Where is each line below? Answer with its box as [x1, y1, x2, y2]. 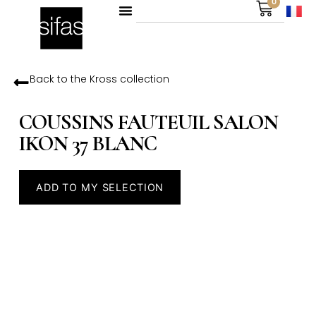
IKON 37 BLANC [18, 130, 157, 157]
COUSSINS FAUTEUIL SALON [18, 109, 278, 136]
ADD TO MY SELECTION [35, 181, 164, 194]
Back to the [29, 72, 90, 86]
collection [116, 72, 169, 86]
